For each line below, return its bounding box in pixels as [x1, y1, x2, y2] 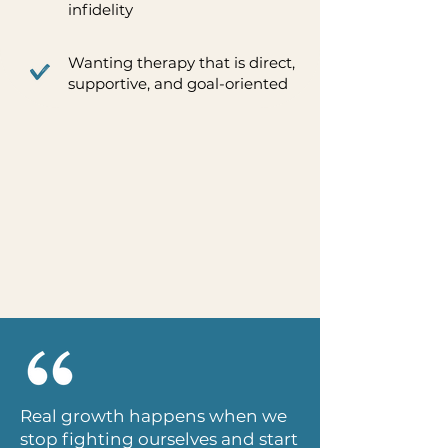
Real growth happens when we [20, 406, 287, 426]
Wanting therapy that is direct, [67, 53, 295, 72]
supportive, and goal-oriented [67, 74, 288, 93]
